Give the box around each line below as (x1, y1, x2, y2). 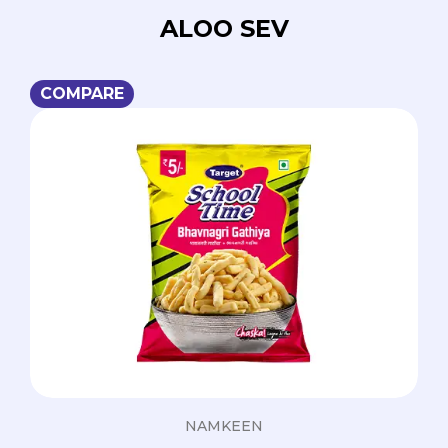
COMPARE (40, 84, 124, 104)
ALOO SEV (159, 14, 289, 44)
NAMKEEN (185, 417, 263, 436)
